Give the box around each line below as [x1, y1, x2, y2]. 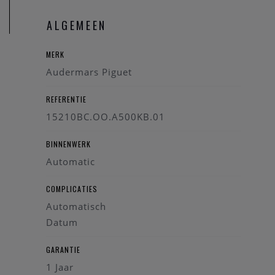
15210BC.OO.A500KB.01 [46, 110, 165, 123]
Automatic [46, 155, 95, 168]
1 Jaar [46, 261, 74, 274]
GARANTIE [46, 244, 80, 255]
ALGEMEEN [47, 17, 107, 34]
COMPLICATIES [46, 184, 98, 195]
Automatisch [46, 200, 106, 213]
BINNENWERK [46, 139, 91, 150]
